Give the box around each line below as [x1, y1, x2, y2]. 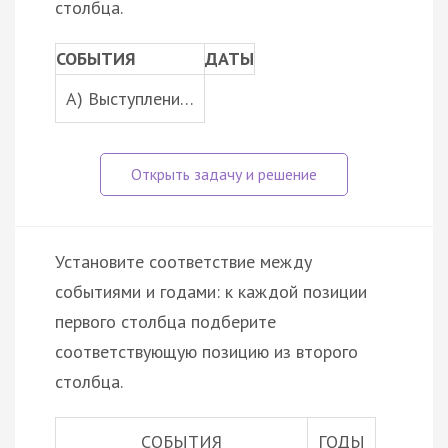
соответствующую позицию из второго [55, 339, 358, 363]
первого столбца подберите [55, 309, 276, 333]
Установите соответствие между [55, 249, 312, 273]
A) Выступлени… [66, 86, 194, 110]
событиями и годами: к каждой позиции [55, 279, 367, 303]
